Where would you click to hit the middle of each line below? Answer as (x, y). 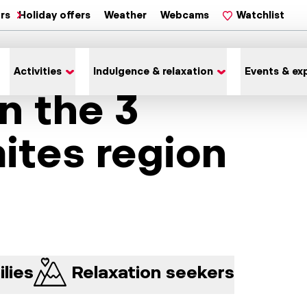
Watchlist (260, 15)
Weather (125, 15)
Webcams (185, 15)
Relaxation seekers (153, 272)
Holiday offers (54, 15)
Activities (38, 71)
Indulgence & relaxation (153, 71)
